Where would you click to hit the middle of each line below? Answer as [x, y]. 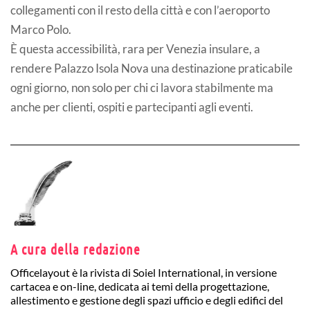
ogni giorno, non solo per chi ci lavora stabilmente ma [142, 88]
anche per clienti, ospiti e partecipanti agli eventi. [132, 107]
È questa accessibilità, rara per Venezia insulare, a [135, 49]
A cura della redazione [75, 249]
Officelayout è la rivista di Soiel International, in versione [144, 273]
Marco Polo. [41, 30]
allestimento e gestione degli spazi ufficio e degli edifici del [147, 300]
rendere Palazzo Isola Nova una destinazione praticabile [152, 69]
